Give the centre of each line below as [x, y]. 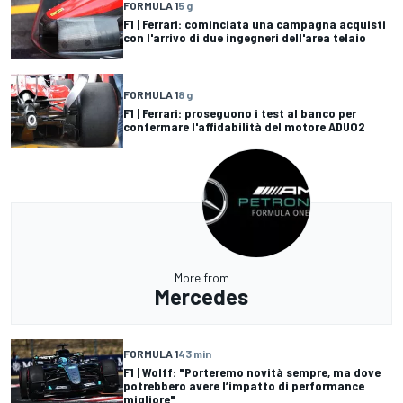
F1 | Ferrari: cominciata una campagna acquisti [255, 24]
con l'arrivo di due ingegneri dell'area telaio [245, 38]
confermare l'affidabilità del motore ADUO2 [244, 127]
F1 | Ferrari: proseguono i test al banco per [240, 113]
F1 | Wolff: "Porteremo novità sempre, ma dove [252, 372]
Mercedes [201, 296]
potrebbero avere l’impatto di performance [244, 386]
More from [201, 278]
